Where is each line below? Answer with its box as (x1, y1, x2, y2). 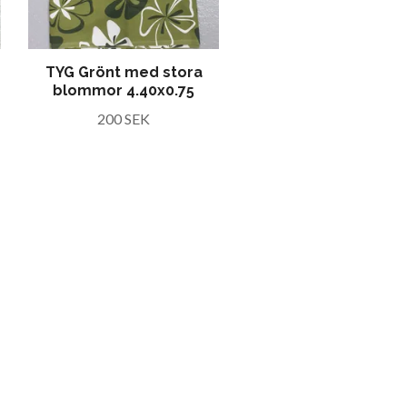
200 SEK (97, 110, 150, 127)
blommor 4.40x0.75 (53, 82, 194, 99)
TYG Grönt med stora (45, 64, 203, 81)
